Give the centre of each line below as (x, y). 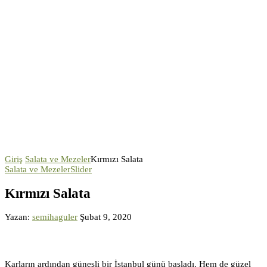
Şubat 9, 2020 (106, 217)
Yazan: (18, 217)
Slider (81, 169)
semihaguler (55, 217)
